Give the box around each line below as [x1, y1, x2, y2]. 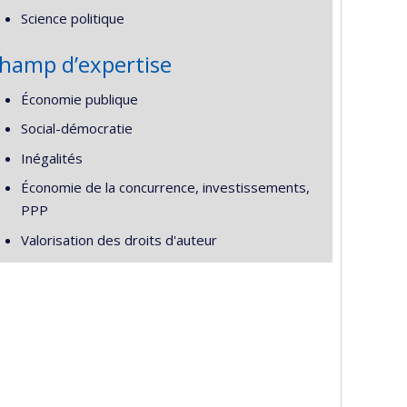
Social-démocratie [20, 119, 133, 137]
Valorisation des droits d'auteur [20, 230, 217, 249]
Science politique [20, 9, 124, 27]
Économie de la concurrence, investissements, [20, 178, 310, 196]
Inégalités [20, 148, 83, 167]
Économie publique [20, 89, 138, 108]
